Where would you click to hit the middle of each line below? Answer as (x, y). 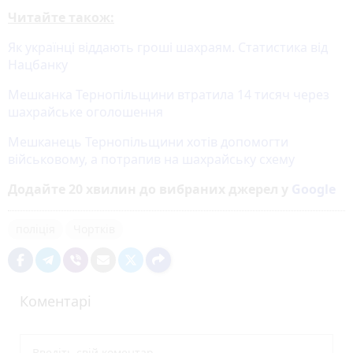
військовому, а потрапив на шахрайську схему (151, 159)
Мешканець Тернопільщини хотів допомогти (148, 141)
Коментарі (56, 301)
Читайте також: (61, 17)
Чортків (94, 229)
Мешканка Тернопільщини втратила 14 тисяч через (169, 94)
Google (314, 189)
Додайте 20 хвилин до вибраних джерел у (150, 189)
